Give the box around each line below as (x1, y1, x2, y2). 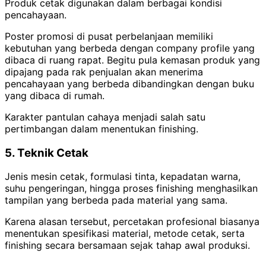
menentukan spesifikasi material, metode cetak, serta (5, 227, 245, 240)
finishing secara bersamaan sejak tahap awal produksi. (5, 239, 250, 252)
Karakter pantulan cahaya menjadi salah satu (5, 110, 205, 123)
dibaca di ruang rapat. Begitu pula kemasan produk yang (5, 53, 260, 66)
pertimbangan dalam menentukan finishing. (5, 122, 198, 135)
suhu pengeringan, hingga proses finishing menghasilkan (5, 182, 258, 195)
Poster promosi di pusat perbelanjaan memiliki (5, 30, 213, 42)
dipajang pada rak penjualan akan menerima (5, 65, 203, 78)
